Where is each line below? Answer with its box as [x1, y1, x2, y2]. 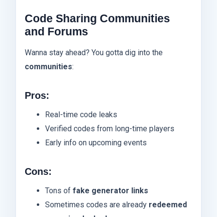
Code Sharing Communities [25, 12, 170, 25]
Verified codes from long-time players [45, 124, 174, 134]
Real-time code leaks [45, 110, 117, 120]
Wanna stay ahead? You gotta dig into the [25, 48, 163, 58]
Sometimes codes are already [45, 200, 149, 210]
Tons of [45, 186, 73, 196]
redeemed [148, 200, 187, 210]
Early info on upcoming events [45, 138, 147, 148]
